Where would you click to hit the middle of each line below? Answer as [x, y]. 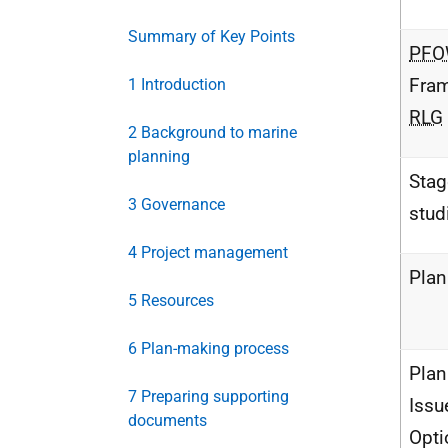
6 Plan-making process [208, 348]
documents [167, 420]
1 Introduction [177, 84]
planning [159, 156]
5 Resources [171, 300]
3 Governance [176, 204]
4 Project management [208, 252]
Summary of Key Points [211, 36]
